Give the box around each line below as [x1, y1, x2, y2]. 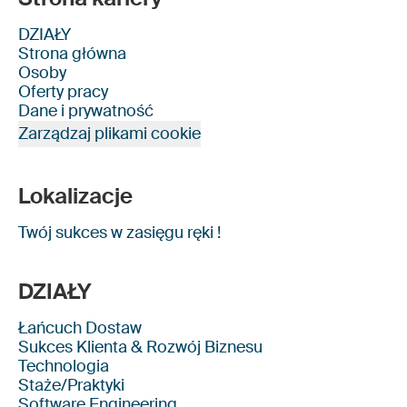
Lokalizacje [18, 182, 133, 210]
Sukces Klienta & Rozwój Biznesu [18, 336, 263, 358]
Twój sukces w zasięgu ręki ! [18, 222, 221, 243]
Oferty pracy [18, 81, 108, 103]
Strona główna [18, 43, 126, 65]
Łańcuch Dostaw [18, 317, 142, 339]
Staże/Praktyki [18, 374, 124, 396]
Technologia [18, 355, 109, 377]
